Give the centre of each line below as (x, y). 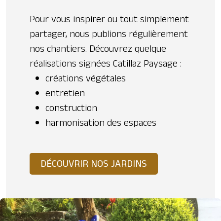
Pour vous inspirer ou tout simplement (109, 19)
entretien (65, 93)
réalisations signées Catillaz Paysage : (107, 63)
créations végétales (86, 78)
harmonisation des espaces (101, 123)
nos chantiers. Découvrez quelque (98, 49)
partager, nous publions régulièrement (109, 34)
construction (71, 108)
